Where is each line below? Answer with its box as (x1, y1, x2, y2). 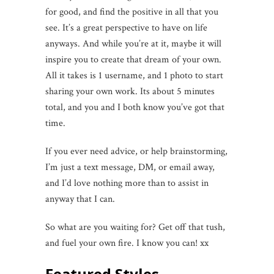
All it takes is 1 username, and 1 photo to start (45, 68, 223, 82)
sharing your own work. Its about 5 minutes (45, 84, 215, 98)
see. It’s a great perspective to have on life (45, 21, 207, 34)
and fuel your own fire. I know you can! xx (45, 236, 209, 250)
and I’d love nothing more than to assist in (45, 176, 209, 190)
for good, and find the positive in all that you (45, 5, 218, 18)
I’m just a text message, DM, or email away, (45, 160, 215, 174)
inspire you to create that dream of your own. (45, 53, 221, 66)
